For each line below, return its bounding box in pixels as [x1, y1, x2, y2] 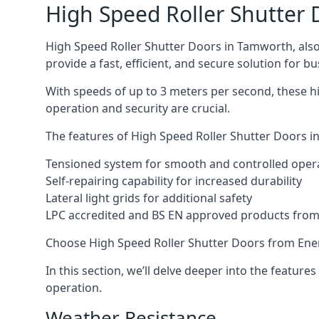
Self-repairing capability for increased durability [46, 173, 302, 189]
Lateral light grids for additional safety [46, 190, 252, 206]
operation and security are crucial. [46, 100, 230, 116]
